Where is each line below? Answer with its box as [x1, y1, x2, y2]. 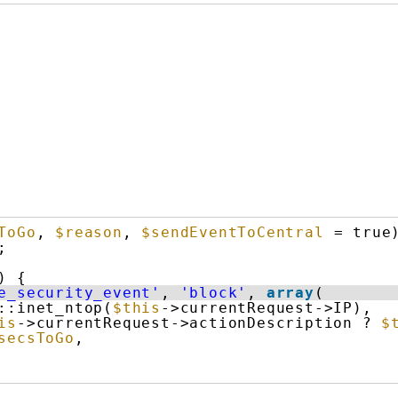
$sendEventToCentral [141, 224, 324, 242]
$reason [55, 224, 123, 242]
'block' [179, 284, 248, 302]
